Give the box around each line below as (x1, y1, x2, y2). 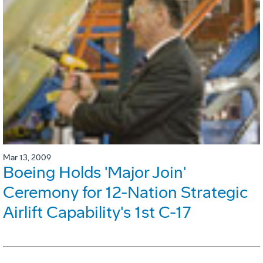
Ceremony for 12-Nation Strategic (3, 182, 248, 202)
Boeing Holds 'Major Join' (3, 162, 186, 182)
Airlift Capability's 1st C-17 (3, 202, 191, 222)
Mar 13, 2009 (3, 152, 51, 163)
